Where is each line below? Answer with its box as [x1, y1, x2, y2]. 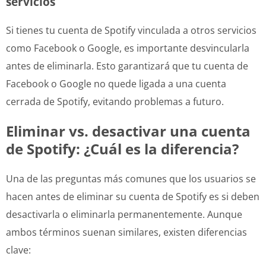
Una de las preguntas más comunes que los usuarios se [6, 172, 256, 185]
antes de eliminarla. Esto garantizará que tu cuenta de [6, 59, 248, 72]
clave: [6, 243, 31, 256]
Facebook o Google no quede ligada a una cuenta [6, 77, 226, 90]
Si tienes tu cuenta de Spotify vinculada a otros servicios [6, 23, 256, 37]
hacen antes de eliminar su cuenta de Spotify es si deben [6, 189, 259, 203]
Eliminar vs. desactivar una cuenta [6, 121, 251, 141]
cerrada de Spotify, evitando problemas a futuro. [6, 94, 224, 108]
